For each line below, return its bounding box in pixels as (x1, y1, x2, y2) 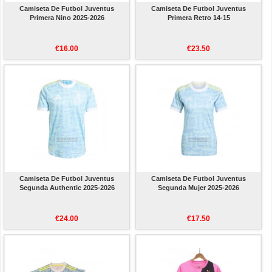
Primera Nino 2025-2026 (29, 14, 104, 22)
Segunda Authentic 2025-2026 (19, 184, 115, 192)
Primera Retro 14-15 (167, 14, 230, 22)
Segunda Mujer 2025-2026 (158, 184, 240, 192)
